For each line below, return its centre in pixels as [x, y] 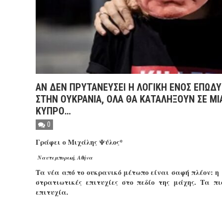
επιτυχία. [52, 192]
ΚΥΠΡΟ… [53, 111]
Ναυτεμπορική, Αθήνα [64, 157]
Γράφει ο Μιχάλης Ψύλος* [79, 142]
